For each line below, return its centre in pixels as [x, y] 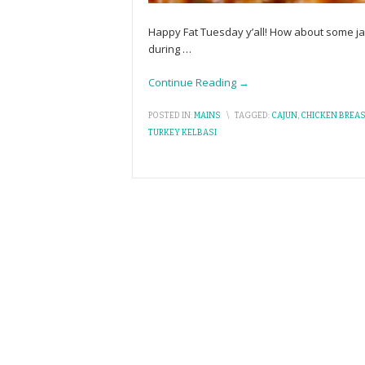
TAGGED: [252, 116]
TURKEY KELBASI [182, 133]
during [165, 49]
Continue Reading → [199, 82]
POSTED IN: [170, 116]
